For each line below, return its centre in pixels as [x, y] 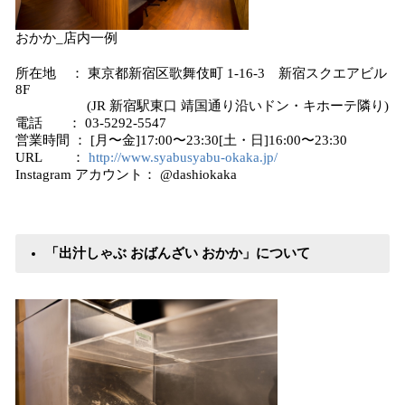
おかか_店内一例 [66, 38]
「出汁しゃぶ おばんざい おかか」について [178, 253]
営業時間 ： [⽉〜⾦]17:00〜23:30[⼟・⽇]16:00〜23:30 [181, 140]
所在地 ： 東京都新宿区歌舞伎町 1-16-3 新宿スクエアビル [201, 73]
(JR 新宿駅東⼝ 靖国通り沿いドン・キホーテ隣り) [202, 106]
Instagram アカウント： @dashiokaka [126, 174]
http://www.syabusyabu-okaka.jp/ [183, 157]
